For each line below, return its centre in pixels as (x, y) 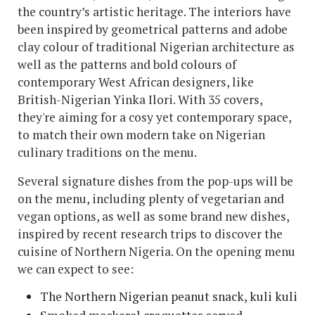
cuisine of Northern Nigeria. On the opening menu (156, 252)
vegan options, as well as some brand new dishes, (153, 217)
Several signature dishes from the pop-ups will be (155, 181)
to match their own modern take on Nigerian (141, 135)
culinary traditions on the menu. (107, 153)
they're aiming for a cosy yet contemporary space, (154, 117)
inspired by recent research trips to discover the (150, 234)
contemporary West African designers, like (136, 82)
